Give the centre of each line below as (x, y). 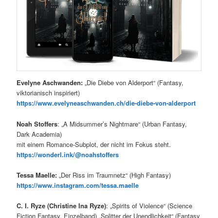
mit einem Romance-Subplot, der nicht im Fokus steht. (94, 144)
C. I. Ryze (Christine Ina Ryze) (62, 205)
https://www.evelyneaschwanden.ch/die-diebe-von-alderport (106, 103)
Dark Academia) (39, 134)
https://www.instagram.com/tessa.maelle (78, 185)
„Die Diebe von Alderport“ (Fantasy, (133, 83)
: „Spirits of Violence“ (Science (149, 205)
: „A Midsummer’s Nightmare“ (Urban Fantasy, (122, 124)
